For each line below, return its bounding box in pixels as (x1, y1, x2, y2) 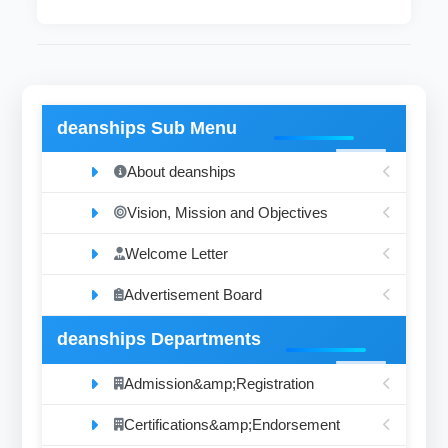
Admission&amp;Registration (124, 374, 315, 392)
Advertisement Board (124, 286, 263, 304)
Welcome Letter (125, 245, 229, 263)
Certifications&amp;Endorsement (124, 415, 341, 433)
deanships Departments (57, 329, 262, 350)
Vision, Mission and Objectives (127, 204, 329, 222)
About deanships (127, 163, 237, 181)
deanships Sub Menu (57, 118, 238, 139)
